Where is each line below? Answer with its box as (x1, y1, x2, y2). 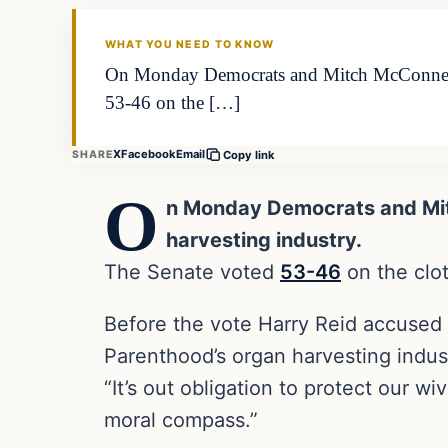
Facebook (121, 147, 177, 162)
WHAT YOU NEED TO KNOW (104, 38, 275, 52)
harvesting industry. (166, 227, 363, 252)
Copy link (223, 147, 276, 162)
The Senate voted (104, 259, 280, 284)
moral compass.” (104, 407, 258, 432)
